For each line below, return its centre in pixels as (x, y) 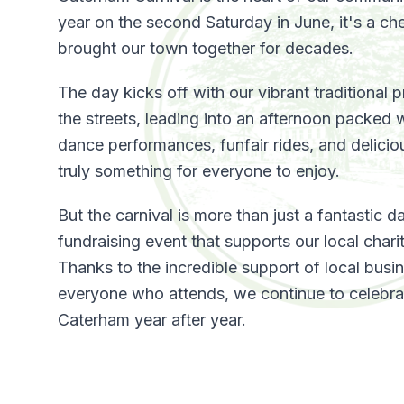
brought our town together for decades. (206, 48)
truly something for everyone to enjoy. (199, 170)
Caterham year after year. (152, 319)
